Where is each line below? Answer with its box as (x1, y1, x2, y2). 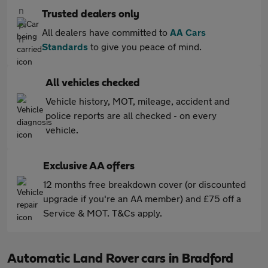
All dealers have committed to (42, 26, 170, 38)
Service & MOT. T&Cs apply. (43, 207, 162, 219)
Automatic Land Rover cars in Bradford (7, 252, 233, 266)
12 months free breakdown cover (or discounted (43, 178, 246, 190)
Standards (42, 41, 88, 53)
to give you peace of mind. (88, 41, 202, 53)
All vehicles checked (45, 78, 140, 89)
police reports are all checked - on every (45, 109, 217, 121)
